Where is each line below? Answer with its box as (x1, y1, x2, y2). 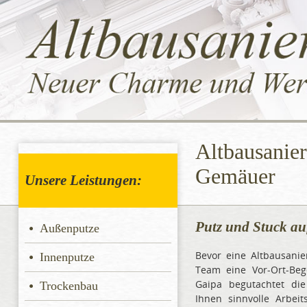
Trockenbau (39, 279, 98, 293)
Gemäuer (195, 164, 275, 189)
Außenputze (39, 221, 99, 236)
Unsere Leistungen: (25, 172, 143, 189)
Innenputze (39, 250, 95, 265)
